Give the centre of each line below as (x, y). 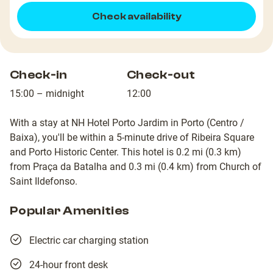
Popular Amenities (70, 211)
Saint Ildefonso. (44, 182)
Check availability (136, 17)
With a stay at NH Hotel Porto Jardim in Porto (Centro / (127, 123)
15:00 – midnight (47, 94)
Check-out (161, 75)
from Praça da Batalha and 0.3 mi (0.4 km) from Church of (136, 167)
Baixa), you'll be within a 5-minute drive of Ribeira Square (132, 138)
